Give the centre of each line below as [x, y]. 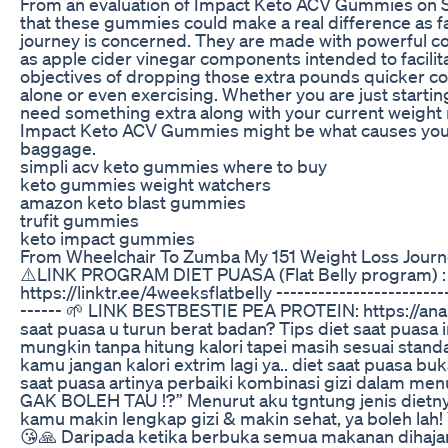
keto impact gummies [107, 237]
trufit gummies [79, 219]
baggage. [58, 147]
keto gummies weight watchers [145, 183]
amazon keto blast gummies [133, 201]
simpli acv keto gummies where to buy [173, 165]
